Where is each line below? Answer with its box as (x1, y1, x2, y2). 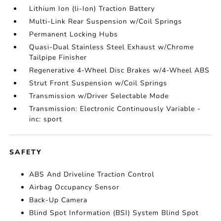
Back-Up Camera (29, 195, 88, 205)
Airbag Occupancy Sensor (29, 183, 120, 192)
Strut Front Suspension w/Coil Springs (29, 78, 168, 88)
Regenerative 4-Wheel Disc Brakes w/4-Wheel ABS (29, 66, 210, 75)
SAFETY (9, 147, 42, 157)
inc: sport (29, 114, 63, 124)
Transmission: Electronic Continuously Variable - (29, 104, 201, 113)
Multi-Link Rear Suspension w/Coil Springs (29, 17, 183, 26)
